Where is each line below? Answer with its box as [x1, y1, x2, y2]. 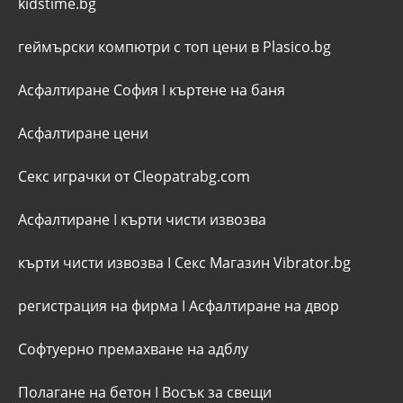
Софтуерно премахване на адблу [18, 339, 248, 360]
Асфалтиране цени [18, 123, 148, 144]
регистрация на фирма [18, 296, 178, 317]
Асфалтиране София [18, 80, 158, 101]
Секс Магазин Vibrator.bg [175, 253, 351, 273]
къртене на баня [169, 80, 285, 101]
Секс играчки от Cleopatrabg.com [18, 166, 250, 187]
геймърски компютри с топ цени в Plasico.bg [18, 37, 331, 58]
